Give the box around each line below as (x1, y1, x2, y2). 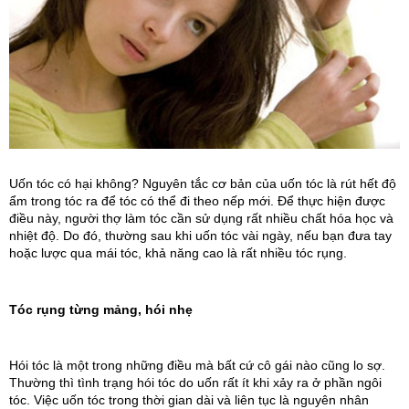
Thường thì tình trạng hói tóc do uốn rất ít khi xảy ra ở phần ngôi (9, 375, 382, 391)
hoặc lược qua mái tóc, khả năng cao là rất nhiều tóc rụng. (9, 246, 347, 260)
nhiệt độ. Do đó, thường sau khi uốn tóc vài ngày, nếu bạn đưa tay (9, 228, 392, 243)
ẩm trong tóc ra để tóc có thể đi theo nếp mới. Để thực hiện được (9, 194, 385, 208)
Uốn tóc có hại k (9, 176, 102, 191)
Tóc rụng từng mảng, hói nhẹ (9, 301, 193, 317)
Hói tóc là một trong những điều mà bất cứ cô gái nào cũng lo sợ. (9, 358, 385, 373)
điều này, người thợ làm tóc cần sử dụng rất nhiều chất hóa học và (9, 211, 393, 225)
